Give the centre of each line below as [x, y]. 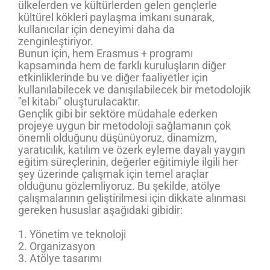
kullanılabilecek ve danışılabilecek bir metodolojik [134, 89]
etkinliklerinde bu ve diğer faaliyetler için [113, 77]
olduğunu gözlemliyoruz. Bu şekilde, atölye [119, 186]
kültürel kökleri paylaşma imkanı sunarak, [116, 17]
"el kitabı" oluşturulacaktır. [79, 102]
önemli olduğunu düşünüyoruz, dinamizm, [118, 138]
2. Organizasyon [57, 246]
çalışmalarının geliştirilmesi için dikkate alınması [132, 198]
